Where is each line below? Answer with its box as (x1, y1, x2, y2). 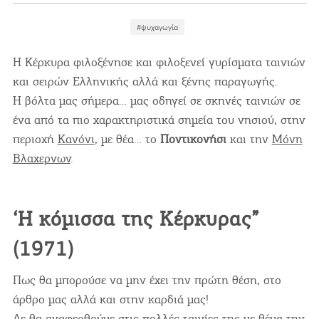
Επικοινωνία (134, 15, 184, 28)
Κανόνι (57, 130, 95, 147)
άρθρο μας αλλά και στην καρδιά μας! (12, 291, 209, 307)
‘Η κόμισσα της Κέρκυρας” (12, 205, 259, 231)
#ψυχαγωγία (137, 21, 179, 32)
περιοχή (12, 130, 58, 147)
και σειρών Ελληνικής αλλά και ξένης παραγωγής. (12, 73, 278, 89)
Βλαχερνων (12, 150, 70, 166)
